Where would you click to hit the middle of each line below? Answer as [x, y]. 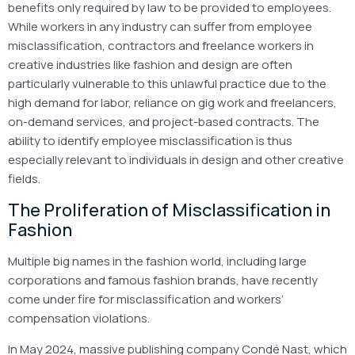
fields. [24, 178]
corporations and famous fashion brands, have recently [163, 280]
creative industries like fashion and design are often [150, 64]
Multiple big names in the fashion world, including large [157, 261]
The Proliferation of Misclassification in [169, 210]
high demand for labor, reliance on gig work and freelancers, [172, 102]
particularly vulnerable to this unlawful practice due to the [167, 83]
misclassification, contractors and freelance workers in [161, 45]
